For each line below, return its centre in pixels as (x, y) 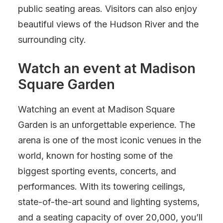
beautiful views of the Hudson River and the (108, 24)
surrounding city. (52, 40)
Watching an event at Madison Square (96, 109)
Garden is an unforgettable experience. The (107, 125)
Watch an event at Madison (107, 68)
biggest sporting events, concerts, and (97, 171)
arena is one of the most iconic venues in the (110, 140)
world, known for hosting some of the (95, 156)
